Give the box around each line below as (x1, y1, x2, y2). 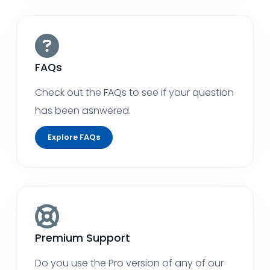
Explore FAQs (47, 132, 100, 142)
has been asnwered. (34, 104, 131, 118)
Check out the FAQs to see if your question (34, 86, 234, 99)
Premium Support (34, 231, 130, 245)
